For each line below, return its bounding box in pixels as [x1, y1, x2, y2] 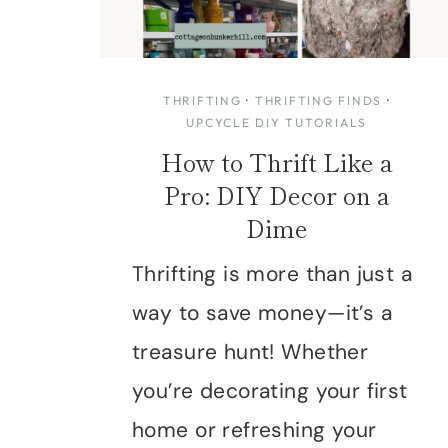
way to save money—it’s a [132, 298, 393, 327]
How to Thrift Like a [160, 143, 393, 179]
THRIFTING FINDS [254, 92, 383, 108]
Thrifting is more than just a [132, 259, 413, 288]
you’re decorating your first [132, 376, 408, 405]
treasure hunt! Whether [132, 337, 369, 366]
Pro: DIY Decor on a [163, 176, 390, 212]
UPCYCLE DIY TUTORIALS [186, 114, 368, 130]
